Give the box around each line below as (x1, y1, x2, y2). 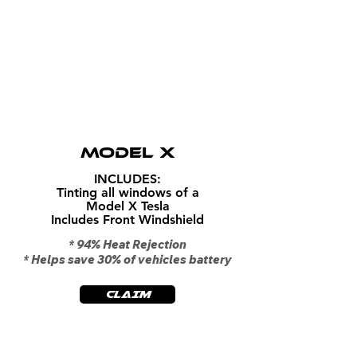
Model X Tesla (85, 198, 170, 214)
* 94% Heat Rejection (69, 236, 186, 252)
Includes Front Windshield (51, 211, 204, 227)
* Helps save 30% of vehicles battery (22, 251, 232, 267)
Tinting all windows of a (56, 184, 199, 200)
